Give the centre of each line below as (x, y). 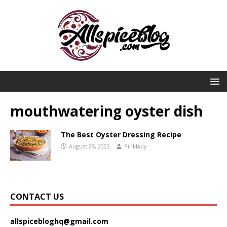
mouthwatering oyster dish (106, 111)
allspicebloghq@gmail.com (59, 221)
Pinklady (136, 146)
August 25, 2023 (89, 146)
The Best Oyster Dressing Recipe (121, 135)
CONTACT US (37, 197)
